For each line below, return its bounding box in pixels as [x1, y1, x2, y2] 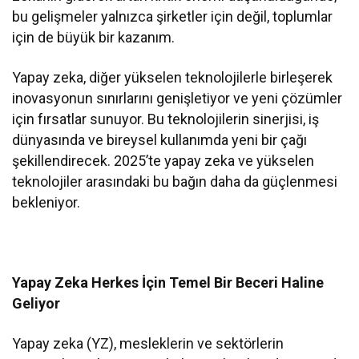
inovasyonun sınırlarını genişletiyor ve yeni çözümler [12, 90, 343, 107]
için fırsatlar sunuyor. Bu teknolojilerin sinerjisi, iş [12, 111, 320, 128]
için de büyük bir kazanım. [12, 29, 175, 46]
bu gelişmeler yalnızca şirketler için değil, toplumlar [12, 8, 333, 26]
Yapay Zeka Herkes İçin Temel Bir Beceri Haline [12, 274, 325, 292]
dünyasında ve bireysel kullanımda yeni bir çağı [12, 131, 308, 149]
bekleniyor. [12, 194, 80, 212]
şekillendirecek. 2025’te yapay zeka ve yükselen [12, 152, 315, 170]
